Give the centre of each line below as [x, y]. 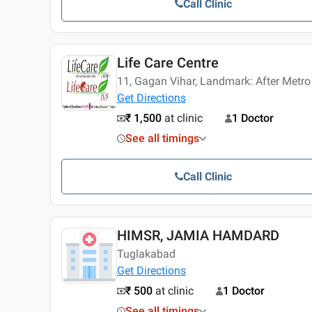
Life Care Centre [168, 63]
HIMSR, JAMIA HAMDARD [198, 236]
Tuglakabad [146, 254]
